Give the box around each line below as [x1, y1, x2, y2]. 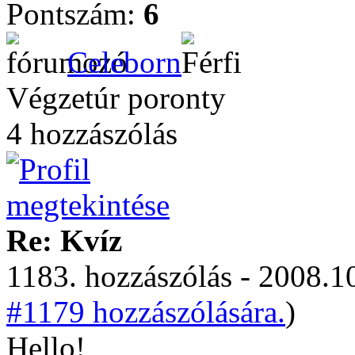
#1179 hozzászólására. [6, 295, 285, 329]
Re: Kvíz [6, 223, 122, 258]
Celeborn [67, 45, 181, 79]
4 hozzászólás [6, 116, 177, 151]
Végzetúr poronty [6, 81, 226, 115]
